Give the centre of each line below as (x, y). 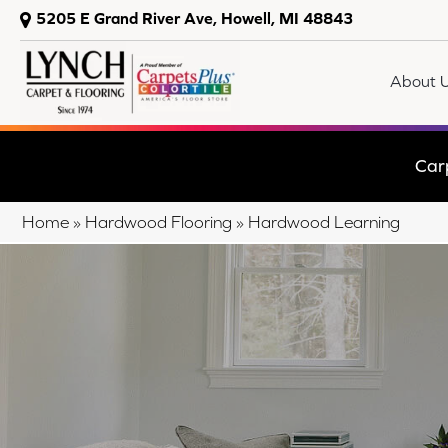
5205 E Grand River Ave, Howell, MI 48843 (194, 18)
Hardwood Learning (324, 221)
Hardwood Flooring (158, 221)
